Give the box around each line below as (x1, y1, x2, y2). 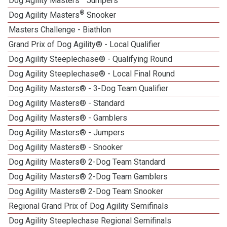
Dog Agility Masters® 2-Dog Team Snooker (9, 186, 164, 196)
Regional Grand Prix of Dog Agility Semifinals (9, 201, 169, 211)
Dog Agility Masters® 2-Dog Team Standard (9, 157, 166, 167)
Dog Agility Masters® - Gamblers (9, 113, 128, 123)
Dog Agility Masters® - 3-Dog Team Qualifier (9, 84, 169, 93)
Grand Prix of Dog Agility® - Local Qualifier (9, 40, 161, 49)
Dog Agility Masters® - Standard (9, 98, 125, 108)
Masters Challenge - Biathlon (9, 25, 111, 34)
